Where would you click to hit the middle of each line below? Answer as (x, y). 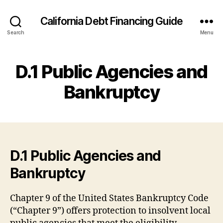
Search (16, 32)
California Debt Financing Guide (111, 21)
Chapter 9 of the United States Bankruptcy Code (109, 198)
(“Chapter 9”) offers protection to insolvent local (110, 211)
